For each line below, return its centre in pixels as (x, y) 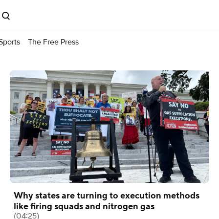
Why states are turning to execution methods (107, 196)
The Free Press (53, 42)
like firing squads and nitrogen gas (84, 206)
